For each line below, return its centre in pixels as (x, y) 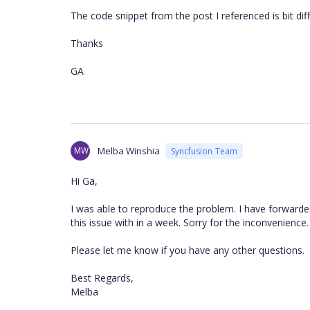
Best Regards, (102, 278)
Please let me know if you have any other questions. (188, 250)
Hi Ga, (84, 181)
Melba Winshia (129, 151)
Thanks (87, 43)
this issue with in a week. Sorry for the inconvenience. (190, 222)
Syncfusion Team (204, 151)
